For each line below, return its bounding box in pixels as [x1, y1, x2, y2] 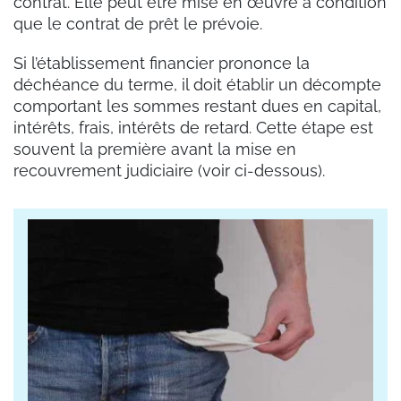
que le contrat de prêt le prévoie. [13, 14, 262, 34]
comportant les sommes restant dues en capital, [13, 97, 381, 116]
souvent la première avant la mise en [13, 140, 296, 159]
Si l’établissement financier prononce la [13, 54, 310, 73]
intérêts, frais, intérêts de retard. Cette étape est [13, 118, 373, 138]
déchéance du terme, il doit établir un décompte [13, 75, 381, 95]
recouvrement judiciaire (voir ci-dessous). [13, 161, 325, 181]
